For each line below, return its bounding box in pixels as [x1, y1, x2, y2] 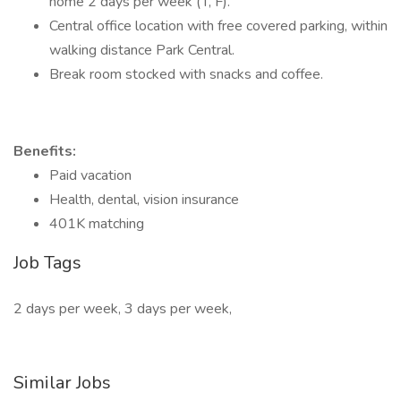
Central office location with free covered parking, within [49, 16, 388, 36]
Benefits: [13, 141, 76, 161]
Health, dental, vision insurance [49, 190, 239, 209]
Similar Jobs [13, 371, 111, 395]
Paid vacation [49, 166, 132, 185]
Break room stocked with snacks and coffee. [49, 64, 323, 84]
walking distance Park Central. [49, 40, 235, 60]
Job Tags [13, 251, 81, 275]
